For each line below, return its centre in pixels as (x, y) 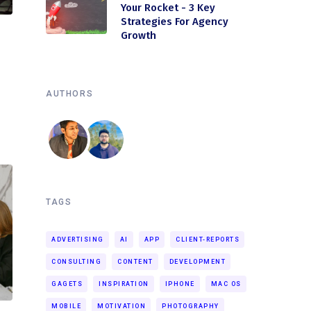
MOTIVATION (121, 306)
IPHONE (180, 284)
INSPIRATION (124, 284)
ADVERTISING (78, 239)
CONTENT (135, 262)
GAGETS (67, 284)
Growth (138, 35)
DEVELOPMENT (197, 262)
